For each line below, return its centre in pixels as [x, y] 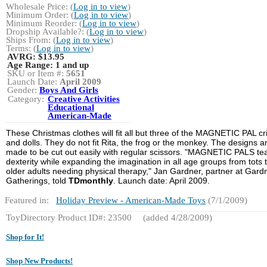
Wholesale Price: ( [40, 7]
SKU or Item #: [37, 73]
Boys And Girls [69, 90]
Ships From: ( [31, 40]
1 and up [72, 65]
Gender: [23, 90]
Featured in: [27, 200]
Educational [71, 107]
